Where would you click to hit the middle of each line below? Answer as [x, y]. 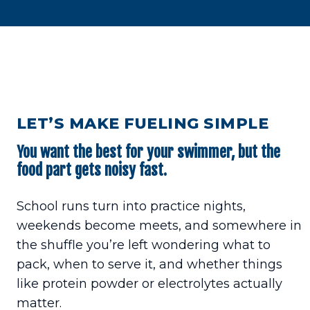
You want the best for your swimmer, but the [148, 152]
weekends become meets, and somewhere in [159, 226]
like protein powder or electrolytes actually [149, 284]
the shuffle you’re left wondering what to [143, 245]
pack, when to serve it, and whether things [149, 265]
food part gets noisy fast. [91, 170]
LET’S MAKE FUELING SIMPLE [143, 124]
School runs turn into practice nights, [131, 207]
